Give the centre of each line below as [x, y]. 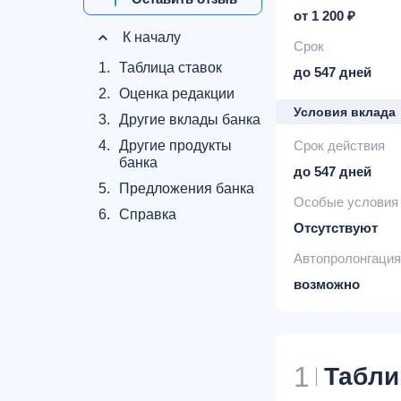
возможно [327, 284]
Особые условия [346, 202]
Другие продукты [175, 145]
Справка [148, 214]
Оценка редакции [177, 94]
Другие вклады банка [190, 119]
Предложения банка [187, 188]
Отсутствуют [336, 228]
